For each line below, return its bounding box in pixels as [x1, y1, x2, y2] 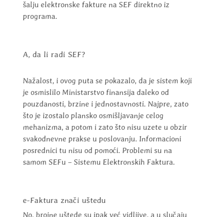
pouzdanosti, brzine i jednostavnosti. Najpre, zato [22, 99, 188, 109]
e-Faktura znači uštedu [22, 196, 106, 205]
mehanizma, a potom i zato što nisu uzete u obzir [22, 123, 187, 132]
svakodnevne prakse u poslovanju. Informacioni [22, 134, 181, 144]
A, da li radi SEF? [22, 50, 85, 60]
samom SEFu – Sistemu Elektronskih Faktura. [22, 157, 175, 167]
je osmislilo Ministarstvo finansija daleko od [22, 88, 169, 97]
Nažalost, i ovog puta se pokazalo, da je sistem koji [22, 76, 192, 86]
